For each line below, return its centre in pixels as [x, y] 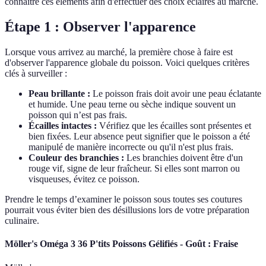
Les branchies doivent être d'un [183, 158]
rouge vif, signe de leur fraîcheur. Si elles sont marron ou [134, 169]
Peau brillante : [59, 94]
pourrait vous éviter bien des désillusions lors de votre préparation [127, 210]
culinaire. [22, 221]
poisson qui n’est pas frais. [78, 115]
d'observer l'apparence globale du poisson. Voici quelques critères [127, 63]
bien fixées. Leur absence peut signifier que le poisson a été [139, 137]
